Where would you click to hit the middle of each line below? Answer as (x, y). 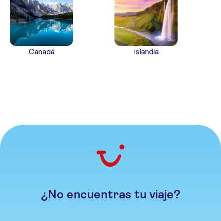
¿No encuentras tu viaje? (110, 194)
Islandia (146, 52)
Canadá (41, 52)
